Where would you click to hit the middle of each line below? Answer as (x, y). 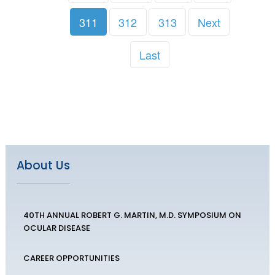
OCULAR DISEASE (56, 228)
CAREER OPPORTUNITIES (71, 258)
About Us (43, 166)
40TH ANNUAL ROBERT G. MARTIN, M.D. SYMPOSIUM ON (132, 215)
